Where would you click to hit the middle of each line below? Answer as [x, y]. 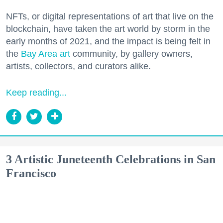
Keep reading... [36, 92]
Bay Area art [46, 54]
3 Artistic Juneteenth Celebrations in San [111, 159]
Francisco [31, 173]
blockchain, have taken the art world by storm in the [108, 29]
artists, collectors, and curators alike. [78, 66]
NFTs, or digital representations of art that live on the [110, 16]
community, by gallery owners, [131, 54]
